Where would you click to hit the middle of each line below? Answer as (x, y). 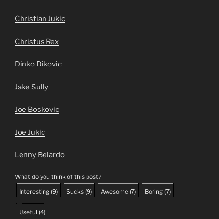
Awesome (114, 191)
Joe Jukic (30, 132)
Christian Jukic (40, 19)
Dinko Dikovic (38, 64)
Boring (154, 191)
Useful (28, 212)
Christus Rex (37, 41)
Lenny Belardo (40, 155)
